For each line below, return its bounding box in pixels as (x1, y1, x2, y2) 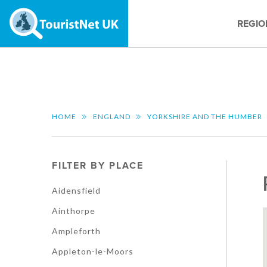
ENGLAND (93, 112, 131, 121)
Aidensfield (52, 185, 101, 195)
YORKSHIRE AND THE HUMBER (147, 112, 262, 121)
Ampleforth (52, 226, 101, 236)
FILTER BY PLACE (52, 160, 144, 172)
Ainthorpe (52, 206, 95, 216)
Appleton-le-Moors (52, 246, 133, 256)
